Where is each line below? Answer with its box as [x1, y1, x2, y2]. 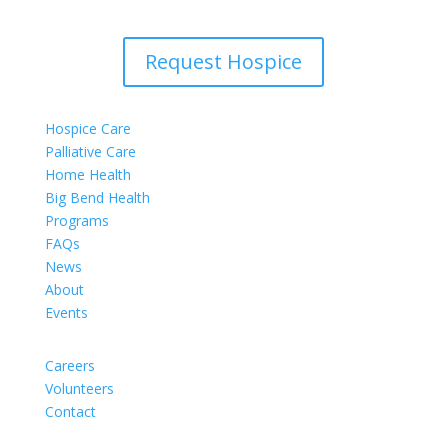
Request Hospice [145, 48, 303, 76]
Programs [44, 211, 109, 231]
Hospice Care [44, 119, 131, 139]
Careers [44, 356, 95, 376]
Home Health [44, 165, 131, 185]
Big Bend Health [44, 188, 150, 208]
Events [44, 303, 88, 323]
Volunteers [44, 379, 114, 399]
